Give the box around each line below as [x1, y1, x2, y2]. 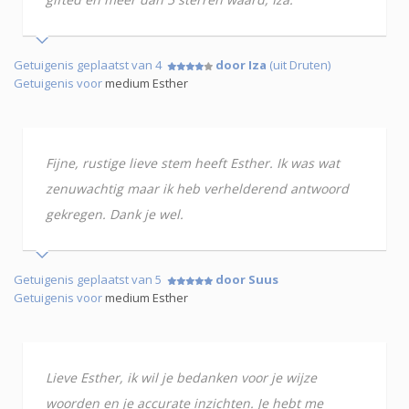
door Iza [215, 56, 267, 73]
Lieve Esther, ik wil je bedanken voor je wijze [46, 368, 317, 386]
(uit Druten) [267, 56, 330, 73]
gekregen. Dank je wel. [46, 204, 184, 223]
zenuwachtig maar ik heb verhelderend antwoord [46, 179, 349, 197]
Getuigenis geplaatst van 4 [14, 56, 167, 73]
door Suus [215, 270, 278, 288]
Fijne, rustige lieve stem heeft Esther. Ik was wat [46, 153, 340, 172]
